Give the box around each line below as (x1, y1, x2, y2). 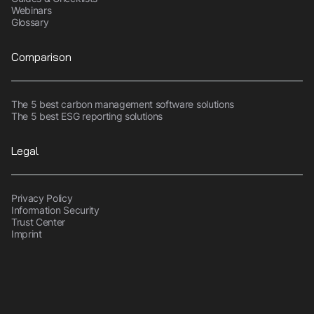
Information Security (11, 203, 100, 216)
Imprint (11, 227, 42, 240)
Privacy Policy (11, 191, 73, 204)
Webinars (11, 4, 52, 16)
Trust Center (11, 215, 66, 228)
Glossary (11, 15, 49, 28)
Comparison (11, 47, 71, 67)
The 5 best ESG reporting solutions (11, 109, 163, 122)
